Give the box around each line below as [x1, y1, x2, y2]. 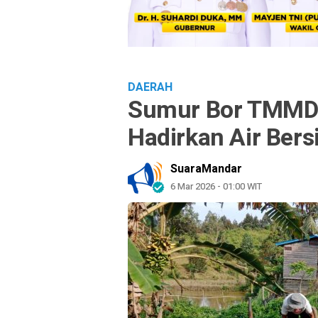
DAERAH [128, 79, 172, 97]
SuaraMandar [170, 160, 242, 178]
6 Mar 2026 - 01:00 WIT [170, 180, 262, 194]
